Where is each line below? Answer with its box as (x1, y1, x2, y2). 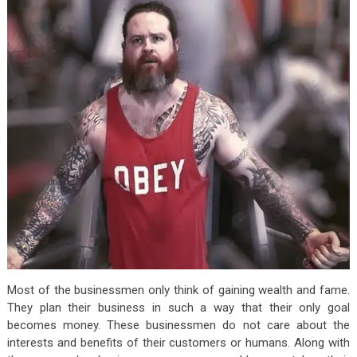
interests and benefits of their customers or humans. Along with (6, 335, 351, 350)
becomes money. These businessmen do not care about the (6, 317, 351, 332)
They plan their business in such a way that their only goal (6, 300, 351, 315)
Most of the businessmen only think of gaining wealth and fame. (6, 282, 351, 297)
